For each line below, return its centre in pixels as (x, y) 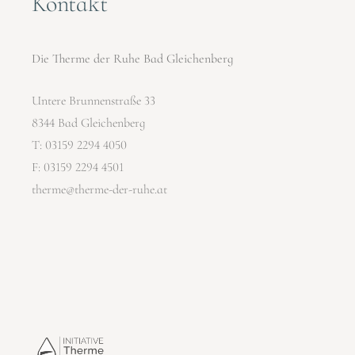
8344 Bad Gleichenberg (89, 122)
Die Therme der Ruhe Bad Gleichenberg (133, 58)
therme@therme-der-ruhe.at (100, 189)
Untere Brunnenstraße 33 (94, 100)
